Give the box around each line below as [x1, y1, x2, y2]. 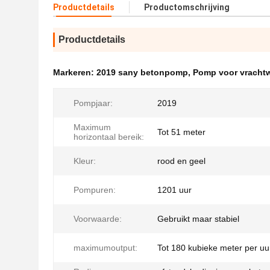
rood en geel [157, 156, 206, 166]
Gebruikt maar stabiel [157, 214, 239, 224]
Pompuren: [74, 185, 116, 195]
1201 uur [157, 185, 192, 195]
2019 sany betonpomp [96, 67, 188, 77]
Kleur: [74, 156, 96, 166]
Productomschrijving [144, 2, 230, 12]
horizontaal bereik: [74, 132, 144, 142]
